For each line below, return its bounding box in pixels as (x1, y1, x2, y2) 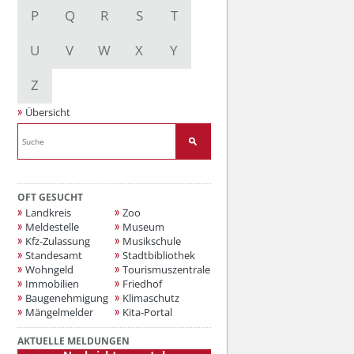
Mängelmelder (25, 305, 93, 320)
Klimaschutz (122, 291, 179, 306)
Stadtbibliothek (122, 248, 195, 263)
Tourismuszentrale (122, 262, 210, 277)
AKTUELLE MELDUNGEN (17, 335, 130, 348)
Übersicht (25, 105, 70, 120)
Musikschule (122, 234, 181, 249)
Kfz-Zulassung (25, 234, 90, 249)
